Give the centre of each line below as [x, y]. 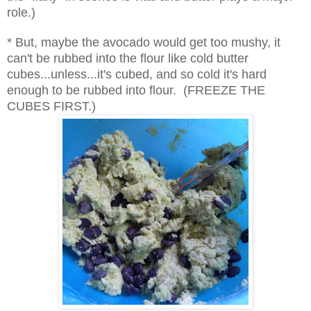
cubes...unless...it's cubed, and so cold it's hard [137, 74]
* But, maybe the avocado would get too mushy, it [144, 42]
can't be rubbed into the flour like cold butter [128, 58]
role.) [21, 12]
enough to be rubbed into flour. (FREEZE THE [136, 90]
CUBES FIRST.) [51, 106]
